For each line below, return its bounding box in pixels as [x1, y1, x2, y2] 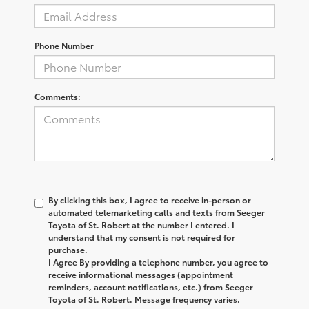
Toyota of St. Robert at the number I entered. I [48, 218, 235, 230]
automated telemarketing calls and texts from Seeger [48, 206, 265, 218]
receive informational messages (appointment [48, 268, 233, 280]
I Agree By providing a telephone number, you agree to [48, 255, 268, 268]
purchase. [48, 243, 88, 255]
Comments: [34, 90, 81, 102]
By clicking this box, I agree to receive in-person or [48, 193, 251, 206]
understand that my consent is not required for [48, 230, 235, 243]
